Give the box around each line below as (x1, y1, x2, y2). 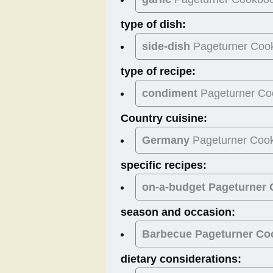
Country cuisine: (121, 112, 207, 125)
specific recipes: (121, 159, 207, 172)
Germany (142, 134, 190, 147)
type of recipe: (121, 65, 196, 78)
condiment (142, 87, 197, 100)
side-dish (142, 40, 190, 53)
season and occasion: (121, 206, 235, 219)
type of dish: (121, 18, 186, 31)
